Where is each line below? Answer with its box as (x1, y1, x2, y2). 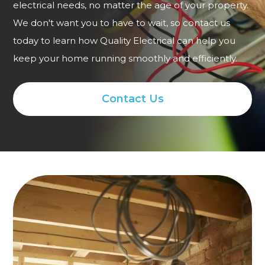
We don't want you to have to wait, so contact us (13, 17, 231, 29)
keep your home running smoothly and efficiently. (13, 53, 238, 64)
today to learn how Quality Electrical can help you (13, 35, 236, 47)
